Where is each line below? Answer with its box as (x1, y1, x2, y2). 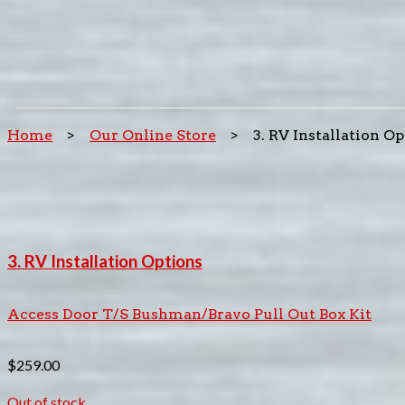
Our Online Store (89, 126, 216, 144)
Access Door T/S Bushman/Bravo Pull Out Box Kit (7, 306, 372, 324)
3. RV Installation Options (7, 251, 202, 272)
